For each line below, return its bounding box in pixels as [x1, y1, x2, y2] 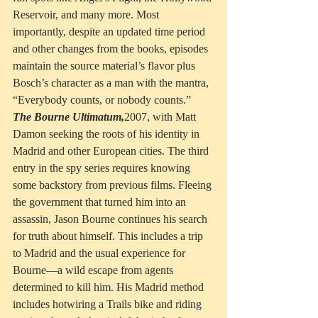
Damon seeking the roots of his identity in [13, 128, 202, 141]
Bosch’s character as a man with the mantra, [13, 77, 212, 89]
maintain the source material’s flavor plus [13, 60, 198, 72]
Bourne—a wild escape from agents [13, 264, 176, 277]
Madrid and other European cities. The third [13, 145, 212, 158]
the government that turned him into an [13, 196, 189, 209]
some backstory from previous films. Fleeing [13, 179, 214, 192]
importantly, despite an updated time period [13, 26, 208, 38]
